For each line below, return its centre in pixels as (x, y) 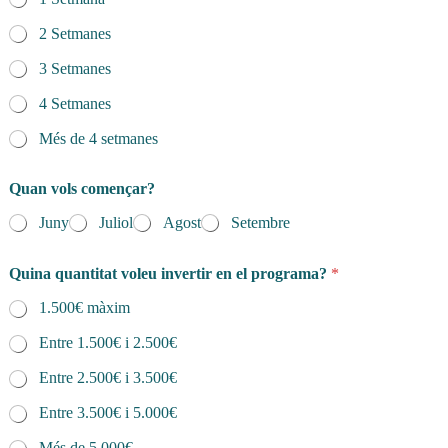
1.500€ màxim (84, 308)
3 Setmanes (75, 69)
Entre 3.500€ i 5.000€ (108, 413)
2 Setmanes (75, 34)
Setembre (260, 223)
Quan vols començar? (82, 189)
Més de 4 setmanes (98, 139)
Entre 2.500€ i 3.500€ (108, 378)
